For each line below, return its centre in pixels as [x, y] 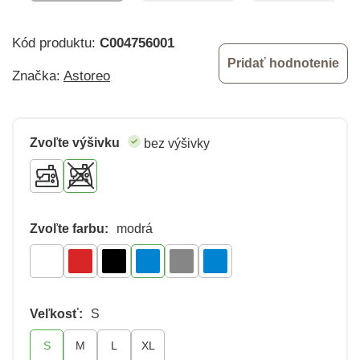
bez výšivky [177, 143]
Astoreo [87, 76]
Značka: [38, 76]
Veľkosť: [56, 313]
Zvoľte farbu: [69, 228]
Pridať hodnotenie [283, 63]
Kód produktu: [56, 43]
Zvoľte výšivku [75, 142]
